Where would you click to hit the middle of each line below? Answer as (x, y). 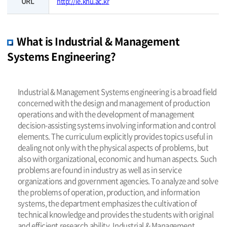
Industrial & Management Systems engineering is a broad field (117, 92)
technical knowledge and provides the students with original (116, 215)
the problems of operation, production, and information (109, 192)
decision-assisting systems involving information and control (117, 125)
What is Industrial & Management (98, 41)
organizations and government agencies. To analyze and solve (118, 181)
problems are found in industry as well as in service (100, 170)
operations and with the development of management (106, 114)
